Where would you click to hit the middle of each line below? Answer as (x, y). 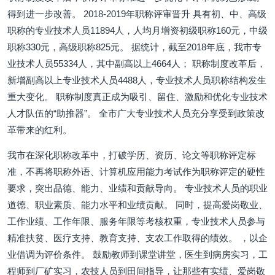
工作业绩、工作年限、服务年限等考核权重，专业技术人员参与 (136, 221)
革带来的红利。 (40, 130)
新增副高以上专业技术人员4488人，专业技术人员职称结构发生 (137, 80)
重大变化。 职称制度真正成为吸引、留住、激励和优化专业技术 (137, 97)
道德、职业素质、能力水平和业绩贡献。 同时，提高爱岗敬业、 (137, 205)
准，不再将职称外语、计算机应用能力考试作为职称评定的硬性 (136, 172)
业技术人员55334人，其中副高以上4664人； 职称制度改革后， (137, 64)
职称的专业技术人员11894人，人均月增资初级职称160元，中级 (137, 30)
